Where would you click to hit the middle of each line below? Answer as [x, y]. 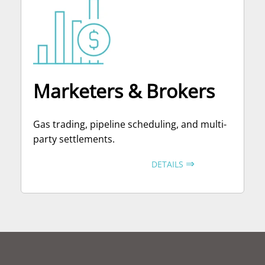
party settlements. [74, 139]
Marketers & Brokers [124, 91]
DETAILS [169, 164]
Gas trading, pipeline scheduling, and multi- [130, 124]
